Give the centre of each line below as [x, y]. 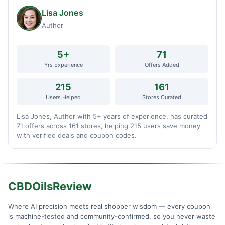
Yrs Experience [63, 65]
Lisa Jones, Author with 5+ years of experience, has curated [112, 116]
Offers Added [162, 65]
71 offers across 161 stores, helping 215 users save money [108, 126]
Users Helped [63, 98]
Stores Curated [162, 98]
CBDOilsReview [50, 186]
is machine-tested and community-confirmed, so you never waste [112, 216]
